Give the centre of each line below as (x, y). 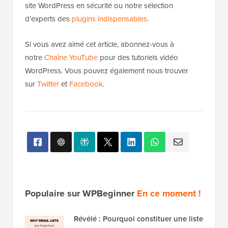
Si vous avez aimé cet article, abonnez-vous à (99, 44)
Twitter (48, 83)
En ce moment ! (169, 193)
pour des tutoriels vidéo (138, 57)
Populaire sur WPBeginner (81, 193)
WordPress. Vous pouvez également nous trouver (107, 70)
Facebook (86, 83)
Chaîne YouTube (71, 57)
